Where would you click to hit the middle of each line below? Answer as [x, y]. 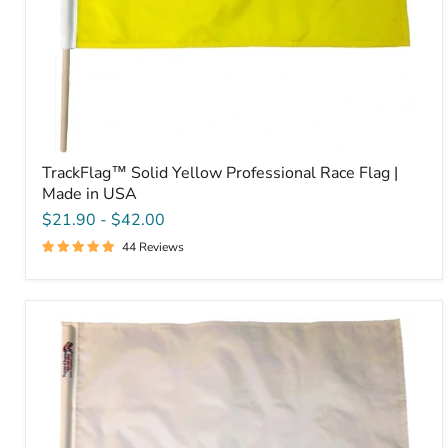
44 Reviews [153, 246]
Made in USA [89, 193]
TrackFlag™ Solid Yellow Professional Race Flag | [220, 172]
